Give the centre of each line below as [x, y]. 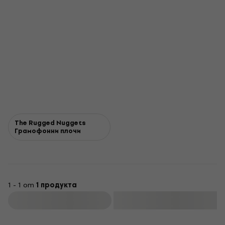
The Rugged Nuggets [50, 123]
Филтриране [61, 200]
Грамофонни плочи [48, 131]
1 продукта [57, 185]
